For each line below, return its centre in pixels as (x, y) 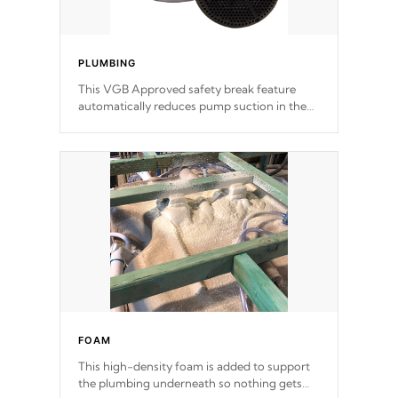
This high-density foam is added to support (194, 366)
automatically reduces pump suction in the (192, 106)
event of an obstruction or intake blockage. (193, 123)
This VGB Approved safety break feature (187, 89)
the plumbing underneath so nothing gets (190, 383)
